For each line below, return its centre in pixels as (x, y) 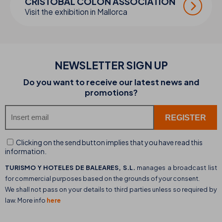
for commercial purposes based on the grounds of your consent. (102, 178)
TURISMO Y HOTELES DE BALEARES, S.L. (71, 167)
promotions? (111, 93)
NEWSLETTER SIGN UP (111, 65)
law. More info (26, 200)
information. (26, 151)
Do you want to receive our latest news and (111, 82)
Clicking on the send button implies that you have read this (109, 142)
